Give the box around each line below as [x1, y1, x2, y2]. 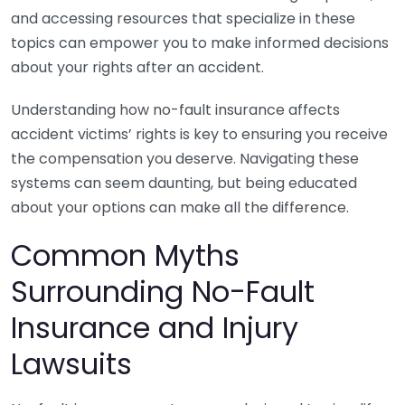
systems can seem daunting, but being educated [11, 173, 357, 193]
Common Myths [11, 235, 240, 276]
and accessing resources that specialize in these [11, 8, 355, 29]
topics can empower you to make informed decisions [11, 33, 389, 53]
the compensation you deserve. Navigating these [11, 148, 359, 169]
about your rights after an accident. [11, 57, 264, 78]
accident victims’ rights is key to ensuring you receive [11, 124, 388, 145]
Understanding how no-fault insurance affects [11, 99, 340, 120]
